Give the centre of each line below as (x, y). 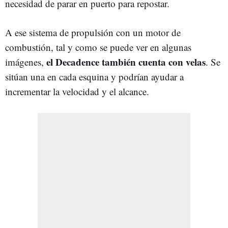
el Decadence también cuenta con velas (126, 62)
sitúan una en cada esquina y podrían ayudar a (94, 76)
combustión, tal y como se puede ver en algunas (98, 47)
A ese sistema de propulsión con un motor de (93, 32)
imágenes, (26, 62)
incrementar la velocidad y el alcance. (77, 91)
